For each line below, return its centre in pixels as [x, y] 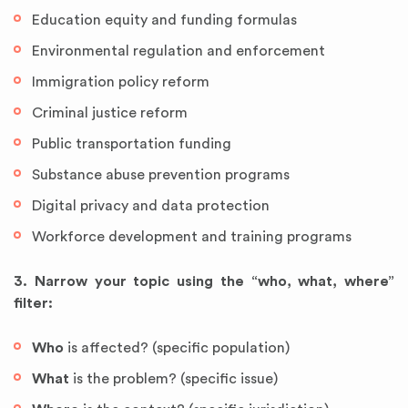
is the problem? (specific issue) [173, 379]
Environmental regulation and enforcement [178, 51]
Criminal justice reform [110, 113]
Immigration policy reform [121, 82]
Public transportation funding [132, 144]
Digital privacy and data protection [151, 206]
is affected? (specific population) [177, 348]
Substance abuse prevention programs [161, 175]
